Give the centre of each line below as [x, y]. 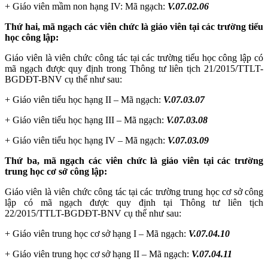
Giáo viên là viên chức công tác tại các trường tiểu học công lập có [134, 57]
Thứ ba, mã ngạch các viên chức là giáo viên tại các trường [134, 160]
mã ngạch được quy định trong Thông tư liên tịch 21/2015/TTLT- [134, 68]
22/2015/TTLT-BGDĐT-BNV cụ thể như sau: [93, 213]
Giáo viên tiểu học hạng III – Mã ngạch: [89, 120]
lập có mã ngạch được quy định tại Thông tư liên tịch [134, 202]
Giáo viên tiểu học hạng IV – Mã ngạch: [90, 140]
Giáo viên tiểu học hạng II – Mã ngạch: [88, 99]
